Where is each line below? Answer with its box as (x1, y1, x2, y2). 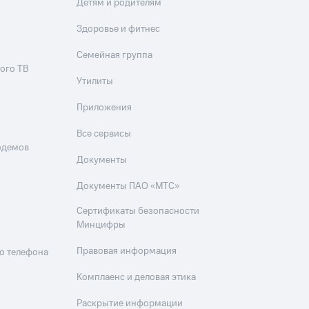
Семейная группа (77, 48, 153, 62)
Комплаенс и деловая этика (77, 270, 197, 284)
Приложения (77, 101, 132, 114)
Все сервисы (77, 127, 132, 141)
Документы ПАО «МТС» (77, 179, 180, 193)
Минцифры (77, 218, 126, 232)
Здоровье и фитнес (77, 22, 161, 36)
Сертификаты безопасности (77, 204, 200, 218)
